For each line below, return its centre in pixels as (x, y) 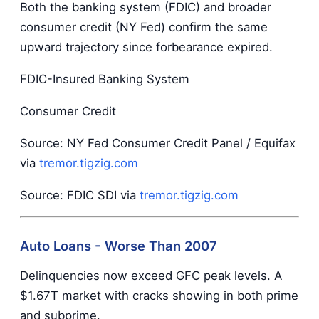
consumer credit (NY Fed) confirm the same (144, 27)
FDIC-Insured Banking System (105, 79)
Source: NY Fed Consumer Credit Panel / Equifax (158, 143)
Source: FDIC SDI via (80, 195)
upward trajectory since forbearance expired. (146, 47)
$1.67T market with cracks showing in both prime (159, 295)
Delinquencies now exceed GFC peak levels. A (151, 275)
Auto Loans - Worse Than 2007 (119, 245)
